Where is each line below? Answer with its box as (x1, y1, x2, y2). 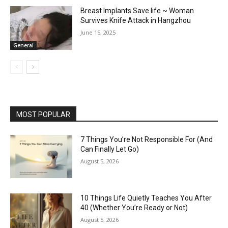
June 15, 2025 (80, 28, 116, 37)
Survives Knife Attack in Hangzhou (80, 16, 191, 25)
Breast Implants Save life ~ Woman (80, 7, 194, 15)
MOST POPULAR (16, 110, 70, 119)
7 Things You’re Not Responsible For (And (80, 135, 213, 144)
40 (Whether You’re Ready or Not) (80, 204, 188, 212)
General (13, 41, 34, 49)
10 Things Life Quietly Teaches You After (80, 194, 212, 203)
